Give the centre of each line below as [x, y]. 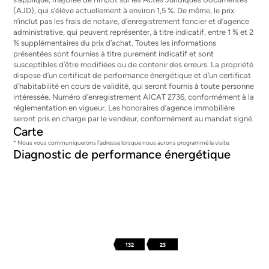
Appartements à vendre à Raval [75, 255]
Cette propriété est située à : [134, 237]
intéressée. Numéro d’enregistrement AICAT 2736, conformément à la [134, 97]
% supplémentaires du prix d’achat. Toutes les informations [115, 43]
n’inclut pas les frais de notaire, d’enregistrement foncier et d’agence [131, 21]
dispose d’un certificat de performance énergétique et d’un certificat [132, 75]
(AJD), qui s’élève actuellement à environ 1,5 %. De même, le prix [124, 11]
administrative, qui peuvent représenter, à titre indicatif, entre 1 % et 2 [134, 32]
